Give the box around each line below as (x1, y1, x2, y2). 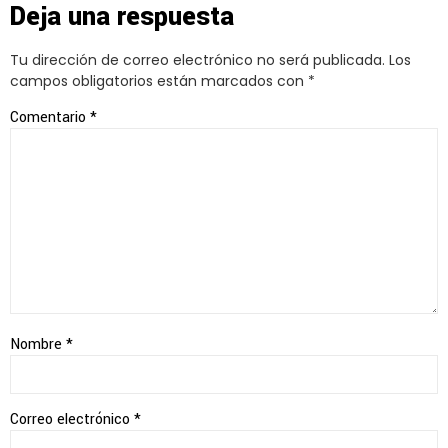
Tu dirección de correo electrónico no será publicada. (10, 50, 385, 71)
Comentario (10, 106, 90, 128)
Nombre (10, 334, 66, 356)
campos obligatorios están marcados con (10, 71, 308, 92)
